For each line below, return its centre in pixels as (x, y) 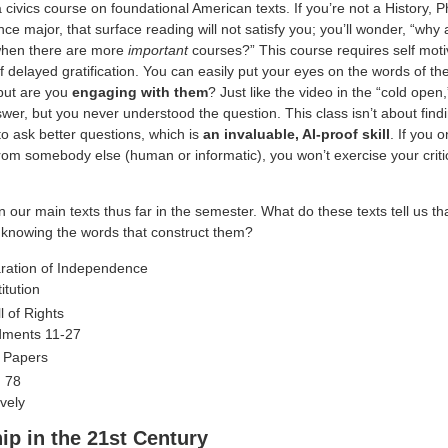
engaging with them (139, 91)
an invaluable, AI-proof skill (296, 133)
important (157, 49)
